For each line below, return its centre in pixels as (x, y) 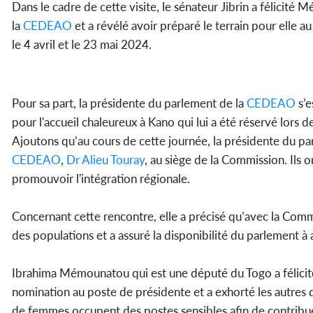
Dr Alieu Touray (104, 160)
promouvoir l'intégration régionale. (101, 179)
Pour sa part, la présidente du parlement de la (128, 103)
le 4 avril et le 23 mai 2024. (82, 45)
